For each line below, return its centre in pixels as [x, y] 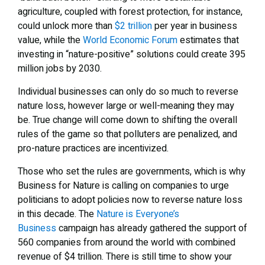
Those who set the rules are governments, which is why [132, 171]
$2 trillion [133, 26]
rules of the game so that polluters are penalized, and [127, 134]
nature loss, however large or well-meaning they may [126, 106]
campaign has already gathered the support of [152, 228]
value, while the [50, 40]
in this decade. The [57, 214]
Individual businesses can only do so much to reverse [128, 91]
